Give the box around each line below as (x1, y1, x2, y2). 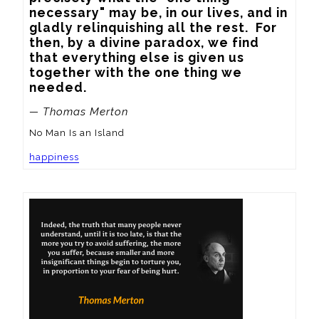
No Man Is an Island (29, 127, 125, 138)
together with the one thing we (29, 64, 242, 80)
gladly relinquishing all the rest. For (29, 19, 277, 35)
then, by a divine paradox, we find (29, 34, 259, 50)
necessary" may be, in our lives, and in (29, 4, 288, 20)
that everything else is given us (29, 49, 244, 65)
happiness (29, 151, 79, 162)
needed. (29, 79, 87, 95)
